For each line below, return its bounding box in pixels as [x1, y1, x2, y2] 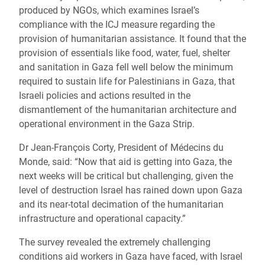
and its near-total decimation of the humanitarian [19, 199, 224, 210]
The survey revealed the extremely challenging [19, 237, 211, 248]
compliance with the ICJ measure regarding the [19, 19, 215, 30]
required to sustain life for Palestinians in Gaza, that [19, 76, 235, 87]
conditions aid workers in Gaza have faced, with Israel [19, 251, 243, 262]
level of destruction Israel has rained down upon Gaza [19, 185, 243, 196]
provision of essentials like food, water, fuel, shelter [19, 47, 230, 59]
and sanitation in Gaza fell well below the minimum [19, 62, 233, 73]
